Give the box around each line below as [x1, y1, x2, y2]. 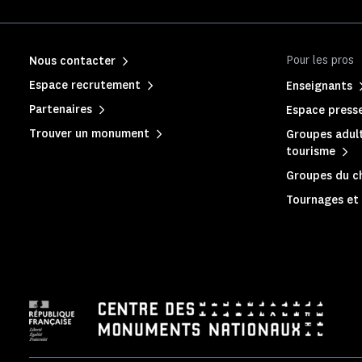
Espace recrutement [29, 78, 141, 93]
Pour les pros [286, 53, 354, 68]
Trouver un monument [29, 126, 149, 141]
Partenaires [29, 102, 92, 117]
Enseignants [286, 78, 352, 94]
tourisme [286, 144, 335, 159]
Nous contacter [29, 53, 116, 69]
